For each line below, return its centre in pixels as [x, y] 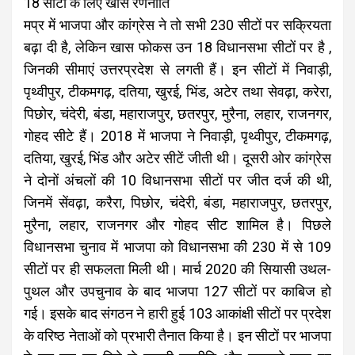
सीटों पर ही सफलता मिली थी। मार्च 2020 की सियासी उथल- [177, 269]
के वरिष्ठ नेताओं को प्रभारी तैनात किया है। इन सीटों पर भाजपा [177, 336]
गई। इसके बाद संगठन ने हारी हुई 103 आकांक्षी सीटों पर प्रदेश [177, 313]
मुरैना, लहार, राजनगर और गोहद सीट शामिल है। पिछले [177, 225]
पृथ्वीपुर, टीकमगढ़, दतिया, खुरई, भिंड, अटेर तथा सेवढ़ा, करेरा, [177, 92]
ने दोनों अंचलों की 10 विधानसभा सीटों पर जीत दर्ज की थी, [177, 180]
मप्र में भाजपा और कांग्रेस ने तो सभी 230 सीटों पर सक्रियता [177, 25]
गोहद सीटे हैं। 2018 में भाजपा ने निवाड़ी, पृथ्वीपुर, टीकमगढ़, [177, 136]
